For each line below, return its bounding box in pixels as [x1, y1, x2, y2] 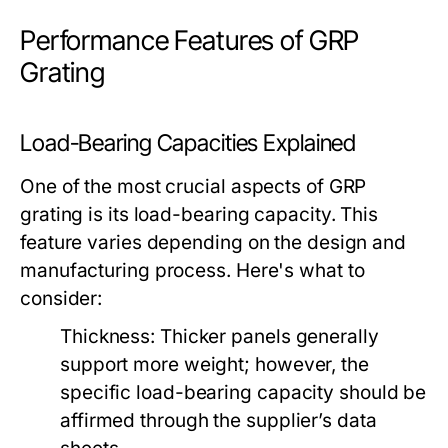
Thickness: [60, 325, 156, 348]
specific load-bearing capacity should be [60, 381, 427, 404]
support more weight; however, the [60, 353, 369, 376]
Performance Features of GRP [20, 24, 360, 57]
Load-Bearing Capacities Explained [20, 129, 357, 157]
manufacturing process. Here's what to [20, 259, 365, 282]
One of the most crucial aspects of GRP [20, 175, 367, 198]
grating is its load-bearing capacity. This [20, 203, 379, 226]
